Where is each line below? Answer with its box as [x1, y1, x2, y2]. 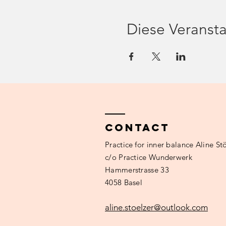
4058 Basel [105, 178, 142, 187]
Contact [105, 121, 169, 134]
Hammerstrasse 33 [105, 165, 169, 175]
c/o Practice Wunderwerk [105, 152, 192, 162]
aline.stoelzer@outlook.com [105, 202, 208, 212]
